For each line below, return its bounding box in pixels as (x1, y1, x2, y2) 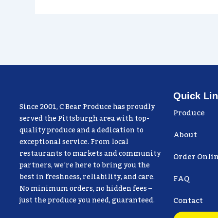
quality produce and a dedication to (19, 123, 144, 137)
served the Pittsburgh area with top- (19, 111, 149, 126)
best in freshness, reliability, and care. (19, 170, 155, 184)
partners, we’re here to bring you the (19, 158, 150, 172)
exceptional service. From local (19, 135, 128, 149)
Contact (173, 193, 203, 208)
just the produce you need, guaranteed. (19, 193, 155, 207)
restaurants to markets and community (19, 146, 161, 161)
